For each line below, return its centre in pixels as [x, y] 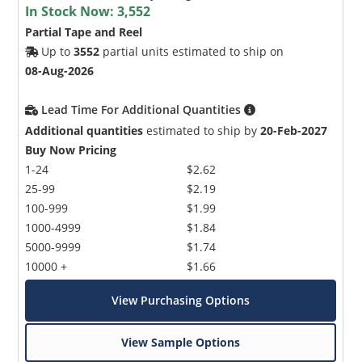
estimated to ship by [202, 131]
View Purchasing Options [181, 301]
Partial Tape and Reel [84, 32]
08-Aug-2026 [60, 71]
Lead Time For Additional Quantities [143, 110]
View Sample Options [181, 343]
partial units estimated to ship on [192, 52]
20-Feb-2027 [294, 131]
